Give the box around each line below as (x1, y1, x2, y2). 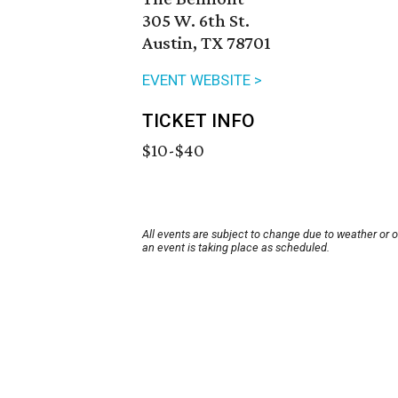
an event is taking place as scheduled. (142, 241, 330, 255)
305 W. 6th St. (142, 10, 250, 32)
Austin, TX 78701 (142, 32, 271, 54)
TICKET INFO (142, 110, 255, 132)
